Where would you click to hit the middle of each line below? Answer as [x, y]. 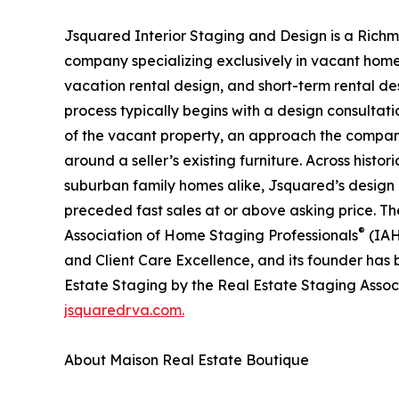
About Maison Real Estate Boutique [187, 359]
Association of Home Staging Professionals [211, 235]
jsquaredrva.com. [124, 309]
